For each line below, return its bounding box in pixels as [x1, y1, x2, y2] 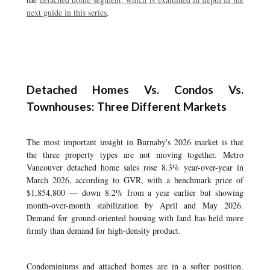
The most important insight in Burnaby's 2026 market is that [27, 136, 243, 148]
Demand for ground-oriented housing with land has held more [27, 212, 243, 224]
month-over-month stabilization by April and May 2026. [27, 199, 243, 211]
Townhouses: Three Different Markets [27, 99, 227, 113]
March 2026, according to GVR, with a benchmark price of [27, 174, 243, 186]
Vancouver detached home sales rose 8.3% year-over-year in [27, 162, 243, 173]
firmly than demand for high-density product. [27, 225, 181, 236]
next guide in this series [27, 7, 107, 18]
